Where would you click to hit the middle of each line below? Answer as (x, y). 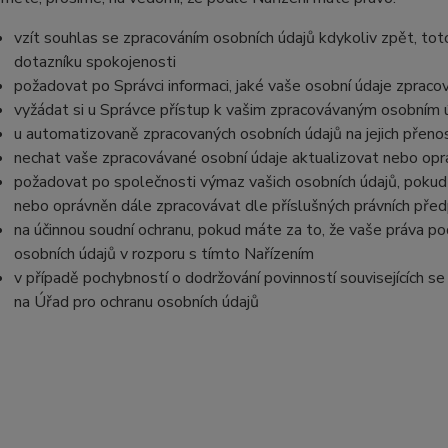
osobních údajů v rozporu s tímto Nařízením (163, 254)
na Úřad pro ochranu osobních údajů (136, 302)
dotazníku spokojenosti (94, 62)
